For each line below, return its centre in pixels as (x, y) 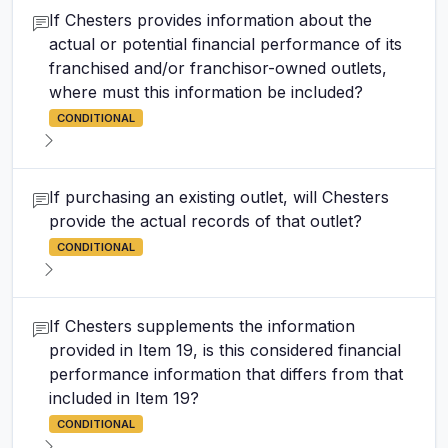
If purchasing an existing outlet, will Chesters (219, 197)
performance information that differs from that (226, 374)
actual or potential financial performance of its (225, 44)
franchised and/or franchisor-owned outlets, (218, 68)
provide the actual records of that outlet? (205, 221)
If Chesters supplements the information (202, 326)
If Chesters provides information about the (210, 20)
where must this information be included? (206, 92)
